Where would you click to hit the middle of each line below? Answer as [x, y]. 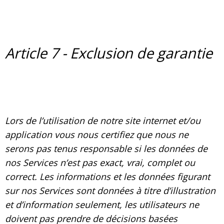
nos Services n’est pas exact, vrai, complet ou [100, 162]
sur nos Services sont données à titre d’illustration [110, 190]
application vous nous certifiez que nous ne [97, 134]
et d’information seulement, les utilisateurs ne [102, 204]
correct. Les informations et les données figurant [107, 176]
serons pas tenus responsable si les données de [106, 148]
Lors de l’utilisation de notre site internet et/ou [103, 120]
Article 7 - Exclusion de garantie [109, 52]
